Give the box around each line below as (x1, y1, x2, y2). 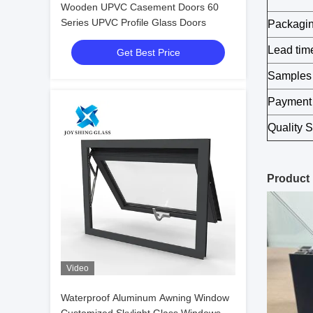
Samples (268, 70, 312, 82)
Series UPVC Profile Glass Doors (61, 17, 206, 28)
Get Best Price (116, 47, 180, 58)
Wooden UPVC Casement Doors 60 (61, 1, 219, 13)
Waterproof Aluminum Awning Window (61, 292, 229, 303)
